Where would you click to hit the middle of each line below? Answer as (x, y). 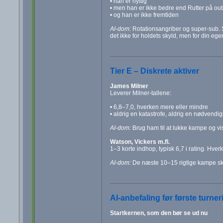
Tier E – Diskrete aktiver (154, 71)
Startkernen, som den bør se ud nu (159, 213)
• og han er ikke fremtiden (144, 15)
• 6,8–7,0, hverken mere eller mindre (159, 107)
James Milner (129, 86)
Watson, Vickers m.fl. (140, 142)
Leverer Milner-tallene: (140, 93)
